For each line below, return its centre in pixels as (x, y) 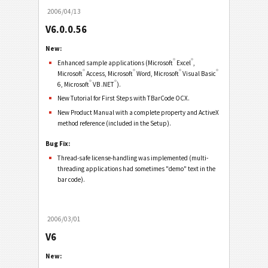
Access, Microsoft (109, 73)
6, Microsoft (74, 84)
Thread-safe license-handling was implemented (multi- (133, 158)
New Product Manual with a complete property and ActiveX (138, 112)
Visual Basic (199, 73)
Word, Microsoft (157, 73)
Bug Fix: (58, 144)
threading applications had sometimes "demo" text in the (137, 169)
